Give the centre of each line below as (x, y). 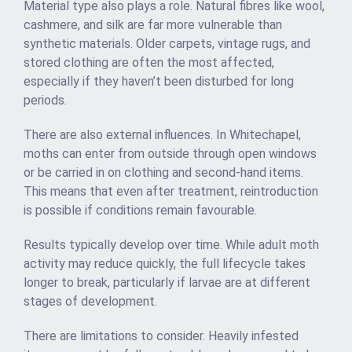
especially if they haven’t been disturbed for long (159, 82)
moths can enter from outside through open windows (170, 154)
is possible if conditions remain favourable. (140, 211)
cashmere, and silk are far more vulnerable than (153, 25)
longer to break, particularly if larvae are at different (167, 283)
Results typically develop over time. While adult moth (171, 245)
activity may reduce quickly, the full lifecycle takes (165, 264)
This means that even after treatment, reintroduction (171, 192)
